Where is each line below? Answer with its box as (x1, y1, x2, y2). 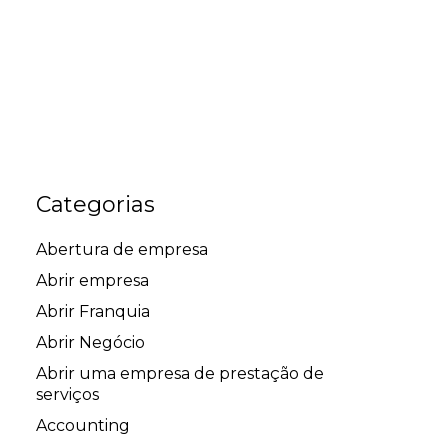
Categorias (36, 191, 155, 219)
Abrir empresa (36, 271, 149, 291)
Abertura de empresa (36, 240, 208, 260)
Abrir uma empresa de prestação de (36, 364, 324, 384)
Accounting (36, 416, 130, 436)
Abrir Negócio (36, 333, 145, 353)
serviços (36, 385, 99, 405)
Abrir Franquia (36, 302, 150, 322)
